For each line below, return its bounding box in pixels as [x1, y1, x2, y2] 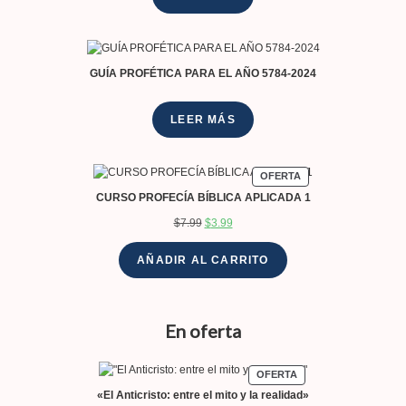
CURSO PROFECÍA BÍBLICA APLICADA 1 [95, 190, 311, 204]
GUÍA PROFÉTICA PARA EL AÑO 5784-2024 [90, 66, 316, 80]
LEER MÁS [170, 112, 236, 126]
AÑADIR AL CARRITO [137, 253, 269, 266]
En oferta [165, 319, 241, 342]
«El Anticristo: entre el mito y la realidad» [97, 389, 309, 402]
